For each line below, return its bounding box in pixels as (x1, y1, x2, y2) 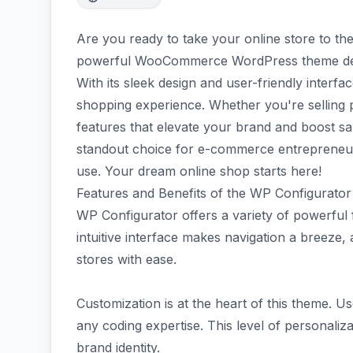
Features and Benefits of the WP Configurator (76, 185, 351, 201)
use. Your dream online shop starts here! (76, 163, 321, 179)
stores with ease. (76, 251, 176, 267)
